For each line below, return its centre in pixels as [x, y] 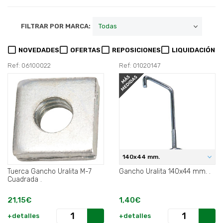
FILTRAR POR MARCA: [56, 26]
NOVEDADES [39, 50]
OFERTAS [86, 50]
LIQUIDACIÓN [193, 50]
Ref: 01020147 [140, 66]
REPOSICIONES [136, 50]
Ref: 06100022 [29, 66]
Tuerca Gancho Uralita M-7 [50, 172]
